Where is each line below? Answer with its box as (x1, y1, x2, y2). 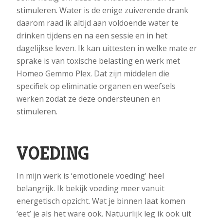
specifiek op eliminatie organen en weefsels (16, 80, 176, 91)
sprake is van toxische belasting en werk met (16, 55, 180, 66)
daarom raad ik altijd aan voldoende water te (16, 17, 179, 28)
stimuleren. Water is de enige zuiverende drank (16, 4, 188, 16)
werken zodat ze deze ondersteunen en (16, 93, 161, 104)
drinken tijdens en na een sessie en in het (16, 30, 167, 41)
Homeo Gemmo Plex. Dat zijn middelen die (16, 68, 169, 79)
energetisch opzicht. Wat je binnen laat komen (16, 196, 185, 207)
